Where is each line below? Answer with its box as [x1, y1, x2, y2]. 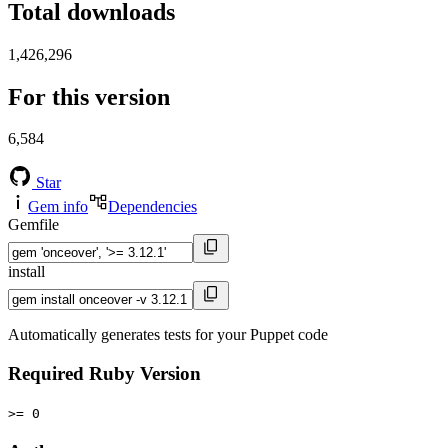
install [8, 263, 45, 281]
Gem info [28, 198, 88, 216]
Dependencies [108, 198, 197, 216]
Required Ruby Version [8, 363, 201, 385]
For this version [8, 83, 170, 110]
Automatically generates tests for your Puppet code [8, 326, 328, 344]
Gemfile [8, 216, 59, 234]
